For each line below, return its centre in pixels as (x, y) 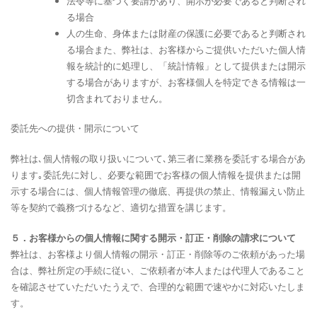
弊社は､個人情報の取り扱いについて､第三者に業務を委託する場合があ (158, 158)
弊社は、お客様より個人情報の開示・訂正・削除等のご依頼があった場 (158, 254)
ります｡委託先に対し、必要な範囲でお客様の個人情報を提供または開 (156, 175)
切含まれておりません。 (117, 98)
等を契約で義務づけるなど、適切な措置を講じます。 (121, 207)
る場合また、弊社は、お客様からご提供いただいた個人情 (186, 49)
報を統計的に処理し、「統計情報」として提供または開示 (186, 65)
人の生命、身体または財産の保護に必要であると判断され (186, 33)
